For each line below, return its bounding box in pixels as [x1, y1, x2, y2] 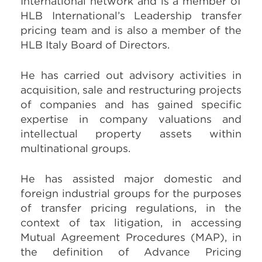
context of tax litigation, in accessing [20, 216, 242, 229]
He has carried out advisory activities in [20, 69, 242, 82]
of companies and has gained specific [20, 98, 242, 111]
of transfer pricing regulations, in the [20, 202, 242, 215]
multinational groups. [20, 142, 130, 155]
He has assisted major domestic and [20, 173, 242, 185]
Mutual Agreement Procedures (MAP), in [20, 231, 242, 244]
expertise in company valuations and [20, 113, 242, 126]
